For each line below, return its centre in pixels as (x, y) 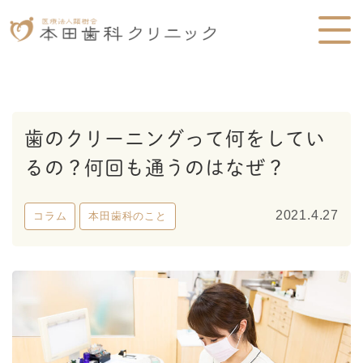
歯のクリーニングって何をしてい (175, 139)
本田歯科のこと (128, 216)
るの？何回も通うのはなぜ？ (155, 168)
